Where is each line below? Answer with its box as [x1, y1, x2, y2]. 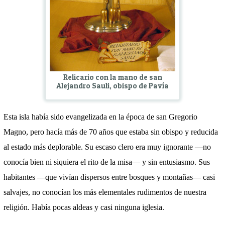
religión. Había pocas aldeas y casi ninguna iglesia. [4, 202, 164, 211]
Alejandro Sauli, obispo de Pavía [56, 81, 169, 90]
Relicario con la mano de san [63, 72, 162, 82]
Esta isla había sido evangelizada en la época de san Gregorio [4, 112, 197, 121]
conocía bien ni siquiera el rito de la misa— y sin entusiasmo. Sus [4, 157, 210, 166]
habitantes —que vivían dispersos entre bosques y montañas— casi [4, 172, 215, 181]
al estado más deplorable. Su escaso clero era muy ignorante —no [4, 142, 211, 151]
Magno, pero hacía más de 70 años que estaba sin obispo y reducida [4, 127, 218, 136]
